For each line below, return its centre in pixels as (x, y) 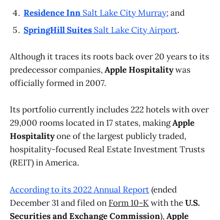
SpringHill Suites (58, 30)
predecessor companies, (57, 70)
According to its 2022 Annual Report (80, 189)
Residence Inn (52, 13)
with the (167, 203)
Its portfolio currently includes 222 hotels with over (109, 110)
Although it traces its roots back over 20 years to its (110, 57)
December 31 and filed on (59, 203)
